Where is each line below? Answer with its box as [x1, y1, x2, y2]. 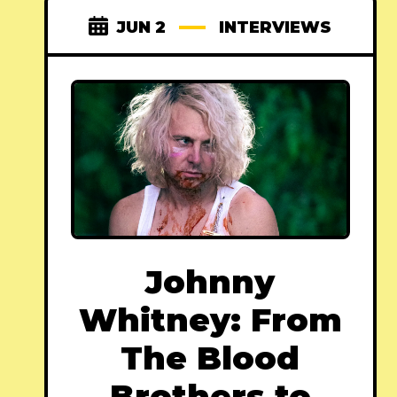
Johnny [145, 262, 276, 302]
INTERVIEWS [219, 18, 332, 38]
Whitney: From [78, 300, 342, 340]
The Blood [121, 339, 300, 378]
